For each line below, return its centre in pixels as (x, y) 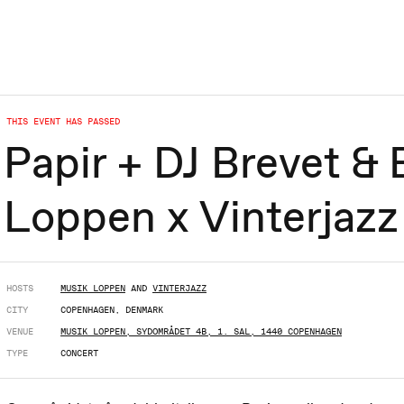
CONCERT (79, 352)
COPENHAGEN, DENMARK (112, 309)
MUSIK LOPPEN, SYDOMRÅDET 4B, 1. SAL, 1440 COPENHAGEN (201, 331)
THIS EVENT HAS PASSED (63, 120)
